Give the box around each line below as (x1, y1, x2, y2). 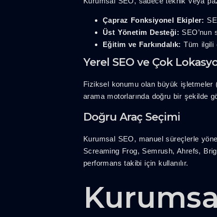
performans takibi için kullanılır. (83, 158, 188, 167)
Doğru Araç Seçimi (83, 110, 180, 124)
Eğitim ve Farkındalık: (103, 40, 181, 48)
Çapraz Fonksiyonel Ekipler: (103, 15, 204, 24)
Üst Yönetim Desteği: (103, 28, 179, 36)
